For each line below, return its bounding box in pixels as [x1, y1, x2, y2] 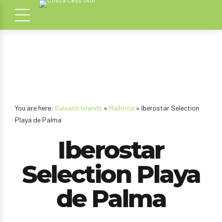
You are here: [15, 104, 55, 112]
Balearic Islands [55, 104, 102, 112]
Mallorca [109, 104, 134, 112]
